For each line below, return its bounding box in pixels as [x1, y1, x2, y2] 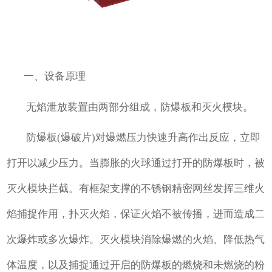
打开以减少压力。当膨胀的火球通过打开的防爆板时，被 [7, 157, 265, 169]
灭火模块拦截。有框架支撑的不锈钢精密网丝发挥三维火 [7, 183, 265, 195]
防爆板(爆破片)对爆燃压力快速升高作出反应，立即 [26, 132, 261, 144]
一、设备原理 [7, 70, 86, 83]
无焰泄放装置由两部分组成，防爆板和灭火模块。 [26, 101, 254, 113]
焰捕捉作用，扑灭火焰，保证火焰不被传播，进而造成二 [7, 208, 265, 220]
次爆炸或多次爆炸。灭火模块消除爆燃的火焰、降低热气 [7, 234, 265, 246]
